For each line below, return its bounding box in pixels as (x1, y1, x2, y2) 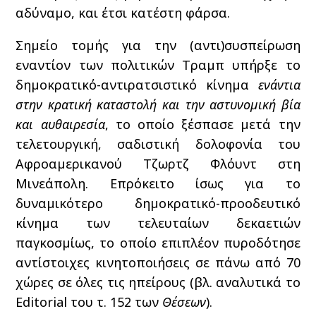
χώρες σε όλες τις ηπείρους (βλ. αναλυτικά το (16, 274, 300, 291)
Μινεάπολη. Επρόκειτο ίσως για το (16, 175, 300, 192)
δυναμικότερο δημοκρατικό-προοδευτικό (16, 195, 300, 212)
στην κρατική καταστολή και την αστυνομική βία (16, 96, 300, 113)
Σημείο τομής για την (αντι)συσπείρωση (16, 37, 300, 54)
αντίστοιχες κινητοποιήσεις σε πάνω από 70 (16, 254, 300, 271)
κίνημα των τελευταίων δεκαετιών (16, 214, 300, 231)
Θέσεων (162, 293, 207, 310)
